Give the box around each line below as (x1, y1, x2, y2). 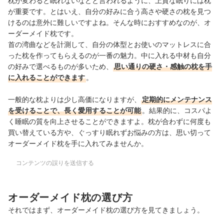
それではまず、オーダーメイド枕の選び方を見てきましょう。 (8, 205, 204, 214)
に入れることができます (8, 72, 85, 81)
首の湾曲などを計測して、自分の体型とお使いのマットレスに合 (8, 39, 211, 48)
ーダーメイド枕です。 (8, 28, 78, 37)
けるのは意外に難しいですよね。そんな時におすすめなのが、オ (8, 17, 211, 26)
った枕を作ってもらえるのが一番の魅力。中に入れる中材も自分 (8, 50, 211, 59)
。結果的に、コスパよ (142, 105, 212, 114)
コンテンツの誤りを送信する (16, 158, 94, 166)
